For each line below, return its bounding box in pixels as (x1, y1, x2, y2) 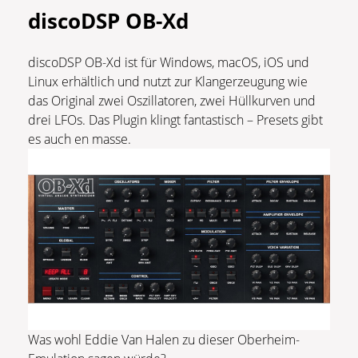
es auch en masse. (28, 129, 147, 148)
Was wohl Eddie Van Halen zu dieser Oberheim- (28, 330, 300, 348)
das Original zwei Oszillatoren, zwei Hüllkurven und (28, 91, 316, 109)
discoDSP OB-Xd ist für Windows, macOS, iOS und (28, 53, 309, 71)
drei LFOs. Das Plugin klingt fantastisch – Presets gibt (28, 110, 323, 129)
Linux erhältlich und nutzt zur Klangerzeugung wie (28, 72, 308, 90)
